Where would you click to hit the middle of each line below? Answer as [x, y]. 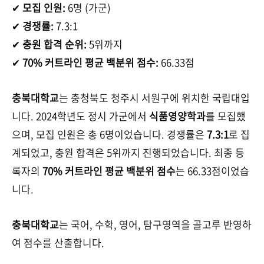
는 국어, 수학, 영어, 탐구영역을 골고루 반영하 [155, 224]
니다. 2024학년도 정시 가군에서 [80, 116]
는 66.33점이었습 [212, 171]
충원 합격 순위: [55, 44]
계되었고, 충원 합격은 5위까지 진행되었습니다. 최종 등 [128, 152]
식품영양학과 [177, 116]
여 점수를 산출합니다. [58, 242]
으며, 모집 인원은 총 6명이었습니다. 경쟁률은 [109, 134]
